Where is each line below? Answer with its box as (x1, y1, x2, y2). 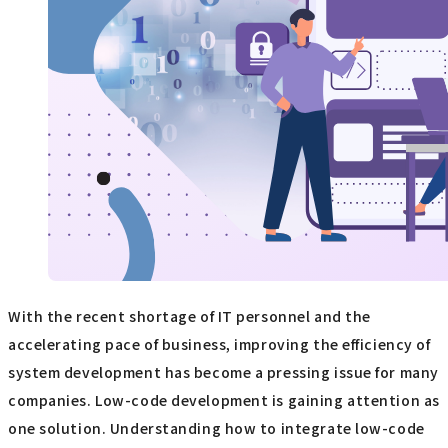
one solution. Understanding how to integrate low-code (8, 418, 425, 439)
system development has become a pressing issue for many (8, 362, 439, 383)
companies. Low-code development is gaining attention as (8, 390, 440, 411)
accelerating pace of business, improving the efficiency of (8, 334, 431, 355)
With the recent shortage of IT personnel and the (8, 306, 371, 327)
